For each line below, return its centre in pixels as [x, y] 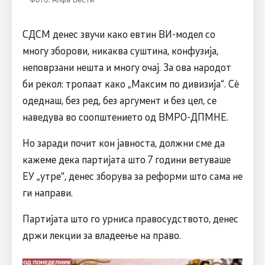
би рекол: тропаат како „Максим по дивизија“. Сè [130, 83]
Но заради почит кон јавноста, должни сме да [123, 142]
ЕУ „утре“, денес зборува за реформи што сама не [132, 175]
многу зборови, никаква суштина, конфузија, [120, 50]
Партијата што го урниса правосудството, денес [130, 218]
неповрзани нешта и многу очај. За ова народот [127, 67]
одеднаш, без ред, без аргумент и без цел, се [119, 100]
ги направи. [47, 192]
